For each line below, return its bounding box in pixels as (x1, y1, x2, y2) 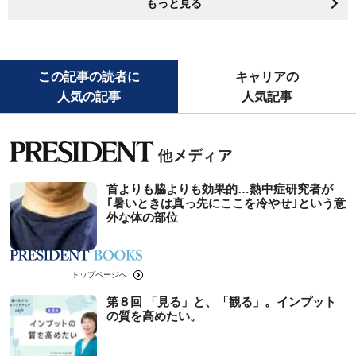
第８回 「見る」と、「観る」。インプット (106, 294, 336, 308)
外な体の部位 (106, 210, 178, 224)
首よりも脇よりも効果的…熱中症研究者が (106, 181, 333, 195)
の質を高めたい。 (106, 308, 202, 323)
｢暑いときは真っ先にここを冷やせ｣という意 (106, 195, 346, 210)
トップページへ (72, 269, 128, 279)
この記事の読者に (38, 69, 140, 83)
